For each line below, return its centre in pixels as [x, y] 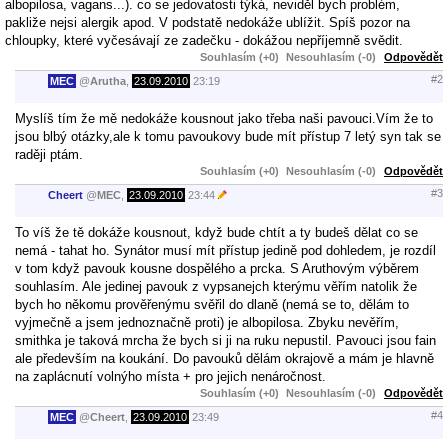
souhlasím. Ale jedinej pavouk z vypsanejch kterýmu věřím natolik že [216, 286]
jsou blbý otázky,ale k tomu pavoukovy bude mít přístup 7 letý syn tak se [228, 136]
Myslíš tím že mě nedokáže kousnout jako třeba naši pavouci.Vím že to [224, 118]
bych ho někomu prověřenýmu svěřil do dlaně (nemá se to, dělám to [212, 304]
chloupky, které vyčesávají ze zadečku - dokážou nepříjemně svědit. [204, 40]
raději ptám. [49, 154]
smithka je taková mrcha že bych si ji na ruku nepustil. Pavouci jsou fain [225, 340]
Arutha [108, 81]
